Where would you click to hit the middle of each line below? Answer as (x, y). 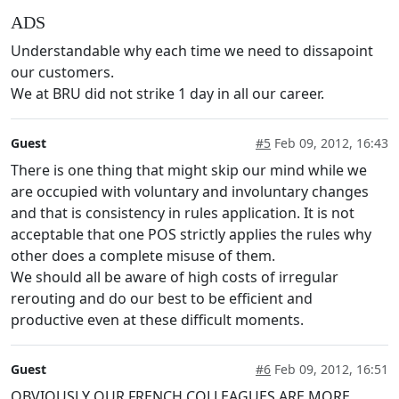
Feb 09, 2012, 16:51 (330, 369)
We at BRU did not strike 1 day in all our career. (167, 93)
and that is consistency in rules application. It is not (183, 212)
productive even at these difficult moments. (157, 319)
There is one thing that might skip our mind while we (189, 170)
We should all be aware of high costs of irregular (175, 277)
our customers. (62, 72)
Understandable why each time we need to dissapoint (192, 50)
